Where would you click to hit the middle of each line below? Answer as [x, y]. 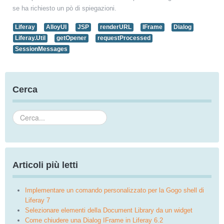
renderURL [116, 27]
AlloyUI [56, 27]
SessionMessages [41, 49]
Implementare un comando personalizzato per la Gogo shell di [114, 190]
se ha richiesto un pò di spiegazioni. [64, 8]
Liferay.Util [30, 38]
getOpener [71, 38]
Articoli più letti [45, 165]
